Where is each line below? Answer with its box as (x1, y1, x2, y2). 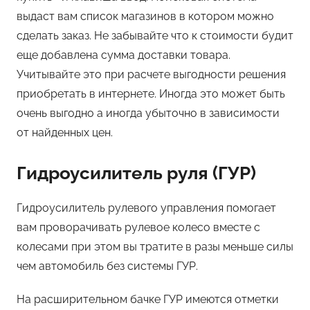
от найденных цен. (17, 125, 113, 139)
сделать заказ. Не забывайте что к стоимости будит (17, 28, 293, 42)
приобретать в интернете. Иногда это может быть (17, 86, 285, 100)
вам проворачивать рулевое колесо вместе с (17, 221, 260, 235)
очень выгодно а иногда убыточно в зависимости (17, 106, 280, 120)
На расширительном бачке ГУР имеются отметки (17, 293, 279, 307)
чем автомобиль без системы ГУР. (17, 259, 198, 273)
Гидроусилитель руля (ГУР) (17, 162, 256, 183)
